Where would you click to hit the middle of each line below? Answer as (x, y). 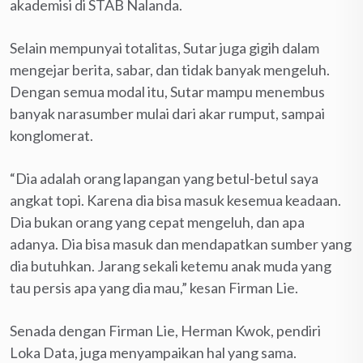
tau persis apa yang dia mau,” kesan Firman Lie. (154, 287)
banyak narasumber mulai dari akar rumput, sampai (167, 113)
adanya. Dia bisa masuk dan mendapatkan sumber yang (181, 243)
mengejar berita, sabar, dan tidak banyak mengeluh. (170, 69)
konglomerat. (51, 135)
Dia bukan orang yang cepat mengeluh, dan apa (157, 222)
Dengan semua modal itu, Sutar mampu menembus (167, 91)
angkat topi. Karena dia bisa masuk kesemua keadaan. (175, 200)
